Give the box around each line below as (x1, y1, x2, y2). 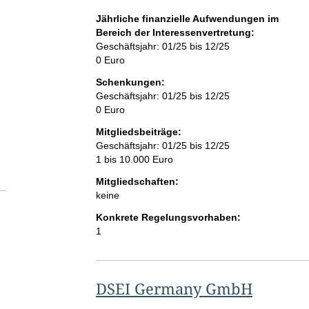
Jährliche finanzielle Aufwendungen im (95, 13, 279, 25)
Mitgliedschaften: (95, 176, 179, 188)
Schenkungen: (95, 77, 165, 88)
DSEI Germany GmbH (95, 278, 252, 299)
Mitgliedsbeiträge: (95, 126, 181, 138)
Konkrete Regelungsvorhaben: (95, 212, 241, 223)
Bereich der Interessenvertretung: (95, 27, 255, 39)
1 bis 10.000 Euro (95, 154, 173, 166)
